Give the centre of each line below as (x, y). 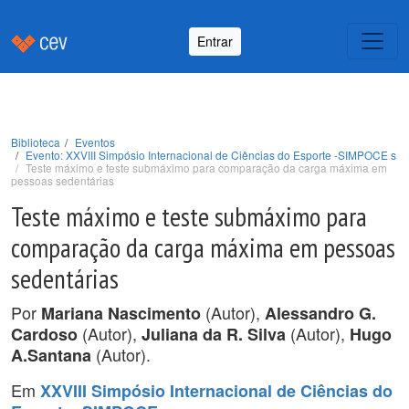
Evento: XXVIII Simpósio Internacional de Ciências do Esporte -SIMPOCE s (211, 155)
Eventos (95, 142)
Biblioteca (36, 142)
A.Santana (51, 355)
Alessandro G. (320, 313)
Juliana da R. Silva (214, 334)
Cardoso (44, 334)
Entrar (215, 41)
